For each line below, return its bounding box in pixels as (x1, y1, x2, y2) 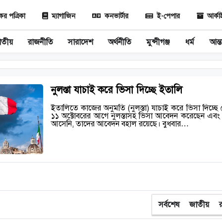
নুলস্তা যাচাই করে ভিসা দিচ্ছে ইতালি (51, 84, 182, 96)
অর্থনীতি (108, 37, 131, 47)
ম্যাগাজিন (52, 12, 75, 20)
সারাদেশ (67, 37, 93, 47)
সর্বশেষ (159, 199, 179, 210)
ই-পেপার (157, 12, 180, 20)
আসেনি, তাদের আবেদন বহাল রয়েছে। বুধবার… (51, 119, 189, 129)
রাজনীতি (27, 37, 53, 47)
